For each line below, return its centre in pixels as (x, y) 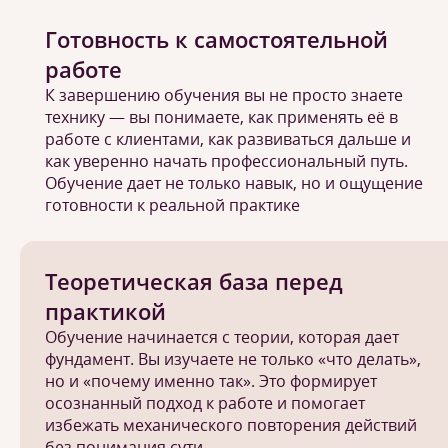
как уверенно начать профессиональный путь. (226, 161)
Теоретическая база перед (194, 281)
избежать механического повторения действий (231, 425)
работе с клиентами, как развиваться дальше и (228, 139)
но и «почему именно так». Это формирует (211, 381)
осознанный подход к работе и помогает (205, 403)
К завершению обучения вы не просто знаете (224, 95)
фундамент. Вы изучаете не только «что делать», (233, 359)
